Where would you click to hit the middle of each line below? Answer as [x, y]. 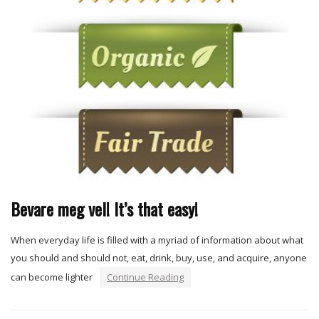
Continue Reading [145, 277]
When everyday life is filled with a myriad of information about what [157, 240]
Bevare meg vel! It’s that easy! [104, 209]
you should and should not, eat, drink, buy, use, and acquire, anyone [159, 258]
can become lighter [52, 277]
